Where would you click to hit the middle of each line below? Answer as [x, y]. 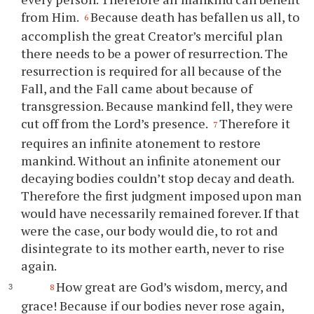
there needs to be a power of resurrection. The [155, 54]
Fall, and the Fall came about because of [137, 89]
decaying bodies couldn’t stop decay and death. [158, 178]
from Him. [52, 16]
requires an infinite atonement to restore [141, 143]
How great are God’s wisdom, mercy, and [171, 286]
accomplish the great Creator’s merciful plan [152, 36]
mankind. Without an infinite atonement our [151, 160]
